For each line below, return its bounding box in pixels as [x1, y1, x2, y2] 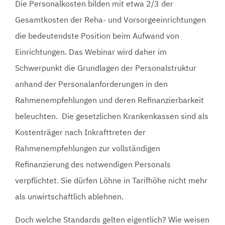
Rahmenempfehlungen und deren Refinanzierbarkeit [15, 94, 204, 105]
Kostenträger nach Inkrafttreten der [15, 127, 146, 137]
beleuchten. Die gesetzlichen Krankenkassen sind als [15, 110, 208, 121]
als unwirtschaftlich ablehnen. [15, 191, 124, 201]
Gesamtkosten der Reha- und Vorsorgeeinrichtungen [15, 14, 206, 25]
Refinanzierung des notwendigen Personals [15, 159, 171, 169]
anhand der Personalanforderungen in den [15, 78, 168, 89]
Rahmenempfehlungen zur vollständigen [15, 143, 160, 153]
